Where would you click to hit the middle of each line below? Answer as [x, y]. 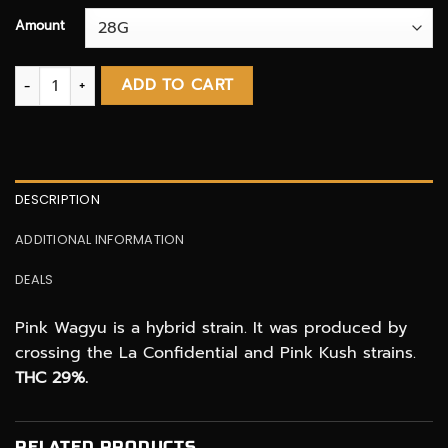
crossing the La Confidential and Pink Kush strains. [215, 352]
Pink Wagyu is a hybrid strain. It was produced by [211, 327]
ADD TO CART [177, 85]
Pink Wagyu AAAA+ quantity [112, 76]
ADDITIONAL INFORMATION [100, 239]
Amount [40, 26]
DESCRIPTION [57, 199]
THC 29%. [51, 377]
